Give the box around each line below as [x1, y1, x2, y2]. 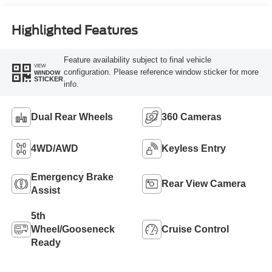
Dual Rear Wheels [30, 111, 113, 122]
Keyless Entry [161, 143, 226, 154]
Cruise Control [161, 223, 229, 234]
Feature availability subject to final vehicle [63, 55, 211, 65]
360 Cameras [161, 111, 222, 122]
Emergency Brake [30, 171, 114, 182]
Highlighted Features [11, 23, 138, 38]
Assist [30, 185, 60, 195]
